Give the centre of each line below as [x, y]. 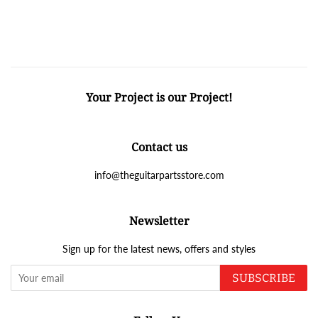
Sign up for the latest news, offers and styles [159, 248]
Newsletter [159, 220]
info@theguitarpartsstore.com [159, 175]
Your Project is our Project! [159, 97]
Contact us [159, 147]
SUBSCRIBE [264, 278]
